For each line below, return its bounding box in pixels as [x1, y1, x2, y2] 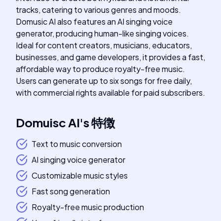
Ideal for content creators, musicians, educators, [16, 40, 192, 50]
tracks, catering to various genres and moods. [16, 4, 181, 15]
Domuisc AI [16, 115, 80, 130]
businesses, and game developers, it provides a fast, [16, 52, 205, 62]
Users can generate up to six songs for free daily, [16, 75, 192, 86]
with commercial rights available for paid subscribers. [16, 87, 205, 98]
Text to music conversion [32, 139, 122, 149]
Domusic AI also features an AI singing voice [16, 16, 173, 27]
